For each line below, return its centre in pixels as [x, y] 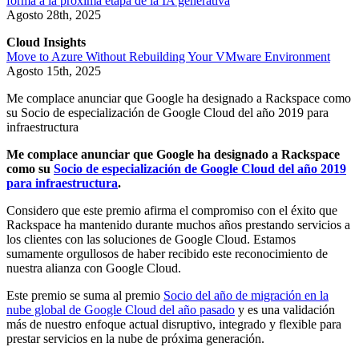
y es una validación [285, 310]
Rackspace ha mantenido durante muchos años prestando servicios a [178, 225]
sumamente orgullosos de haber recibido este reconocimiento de [167, 254]
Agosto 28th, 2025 [54, 15]
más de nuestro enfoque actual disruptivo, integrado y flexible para [174, 325]
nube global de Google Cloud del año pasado [121, 310]
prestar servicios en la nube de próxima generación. [135, 339]
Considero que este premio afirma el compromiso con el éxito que [172, 211]
